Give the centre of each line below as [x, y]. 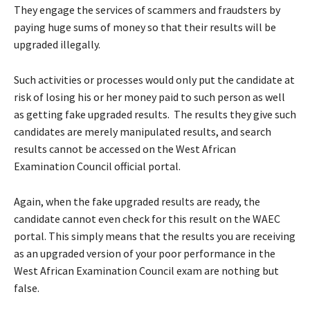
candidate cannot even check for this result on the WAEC [147, 219]
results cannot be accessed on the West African [125, 149]
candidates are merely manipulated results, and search [143, 131]
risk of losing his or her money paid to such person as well [149, 97]
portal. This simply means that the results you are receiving [155, 236]
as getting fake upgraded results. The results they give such [155, 114]
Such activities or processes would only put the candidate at [154, 80]
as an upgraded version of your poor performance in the [145, 253]
